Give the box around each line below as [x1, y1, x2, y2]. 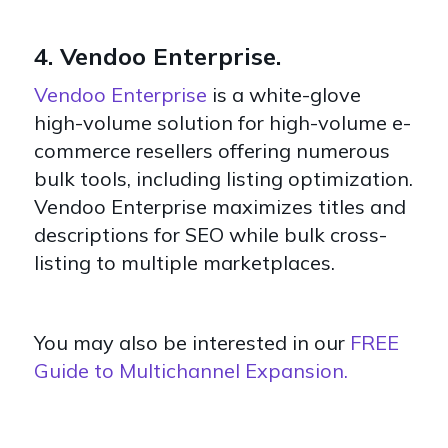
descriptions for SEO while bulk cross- [34, 221, 387, 247]
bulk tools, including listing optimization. [34, 165, 413, 191]
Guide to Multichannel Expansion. [34, 357, 348, 383]
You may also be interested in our [34, 329, 350, 355]
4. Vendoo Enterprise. [34, 40, 281, 71]
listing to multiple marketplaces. [34, 249, 335, 275]
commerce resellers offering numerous [34, 137, 390, 163]
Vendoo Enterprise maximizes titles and [34, 193, 406, 219]
